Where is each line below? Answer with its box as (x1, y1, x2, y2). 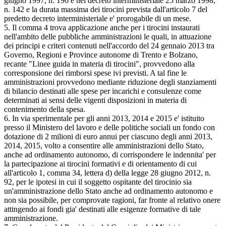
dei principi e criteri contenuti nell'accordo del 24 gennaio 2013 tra (4, 41, 214, 50)
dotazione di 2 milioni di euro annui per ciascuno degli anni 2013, (4, 132, 212, 141)
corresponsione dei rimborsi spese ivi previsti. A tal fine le (4, 68, 187, 77)
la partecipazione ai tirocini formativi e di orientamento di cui (4, 159, 197, 168)
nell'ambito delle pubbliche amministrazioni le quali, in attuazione (4, 32, 211, 41)
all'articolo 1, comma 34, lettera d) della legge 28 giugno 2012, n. (4, 168, 211, 177)
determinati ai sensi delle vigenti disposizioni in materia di (4, 95, 187, 104)
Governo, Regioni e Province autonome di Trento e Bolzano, (4, 50, 198, 59)
